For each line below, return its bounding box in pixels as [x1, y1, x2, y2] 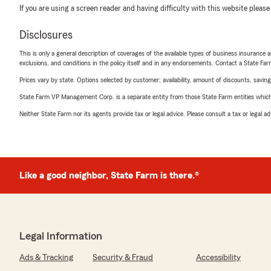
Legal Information [19, 230, 102, 241]
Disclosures [19, 29, 73, 41]
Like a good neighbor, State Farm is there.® [19, 171, 199, 180]
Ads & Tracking [19, 253, 73, 262]
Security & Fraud [93, 253, 153, 262]
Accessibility [196, 253, 241, 262]
